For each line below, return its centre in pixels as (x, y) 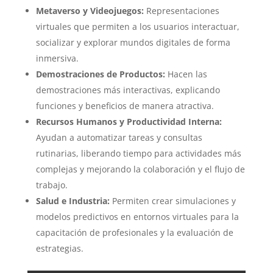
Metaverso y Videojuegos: (90, 11)
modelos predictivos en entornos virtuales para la (137, 217)
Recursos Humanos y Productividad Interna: (129, 122)
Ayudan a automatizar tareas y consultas (119, 138)
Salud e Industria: (73, 201)
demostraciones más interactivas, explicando (128, 90)
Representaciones (181, 11)
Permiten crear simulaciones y (172, 201)
